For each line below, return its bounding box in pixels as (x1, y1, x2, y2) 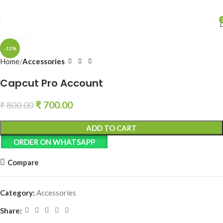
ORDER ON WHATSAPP (13, 137, 95, 146)
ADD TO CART (86, 123, 137, 132)
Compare (7, 157, 39, 167)
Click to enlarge (29, 22, 81, 31)
